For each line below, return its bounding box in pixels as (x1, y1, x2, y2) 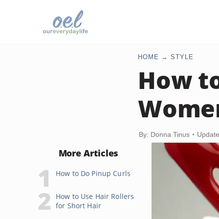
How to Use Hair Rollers (56, 192, 134, 201)
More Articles (58, 147, 119, 159)
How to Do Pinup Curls (56, 169, 131, 178)
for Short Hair (56, 201, 101, 210)
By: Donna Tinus (139, 131, 190, 138)
